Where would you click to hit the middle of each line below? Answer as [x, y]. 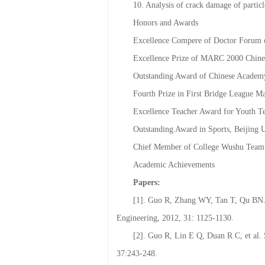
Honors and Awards [166, 47]
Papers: [147, 206]
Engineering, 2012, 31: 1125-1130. [175, 242]
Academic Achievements [174, 189]
